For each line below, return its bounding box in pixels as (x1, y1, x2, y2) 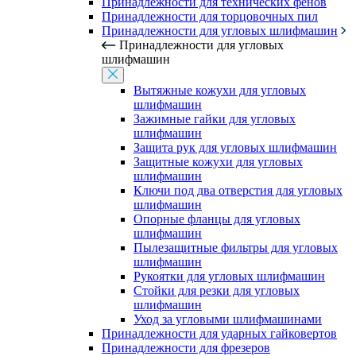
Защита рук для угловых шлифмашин (133, 141, 337, 154)
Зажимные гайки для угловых (133, 112, 296, 126)
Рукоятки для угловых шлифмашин (133, 269, 325, 283)
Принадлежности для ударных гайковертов (102, 327, 337, 340)
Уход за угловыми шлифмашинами (133, 312, 322, 326)
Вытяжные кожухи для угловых (133, 83, 306, 97)
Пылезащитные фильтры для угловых (133, 241, 338, 254)
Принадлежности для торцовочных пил (102, 10, 318, 23)
